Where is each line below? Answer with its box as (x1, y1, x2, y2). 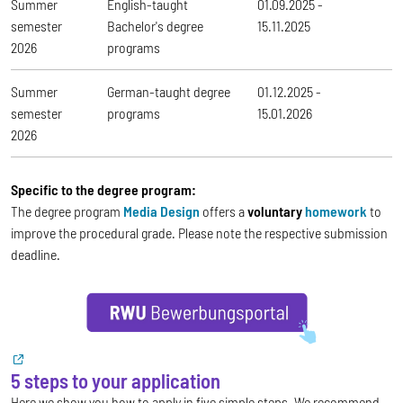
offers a (202, 202, 247, 220)
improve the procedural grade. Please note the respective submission (11, 224, 388, 242)
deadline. (11, 246, 60, 264)
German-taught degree (107, 83, 230, 101)
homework (305, 202, 367, 220)
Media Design (123, 202, 202, 220)
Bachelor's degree (107, 17, 203, 35)
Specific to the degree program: (11, 181, 196, 199)
